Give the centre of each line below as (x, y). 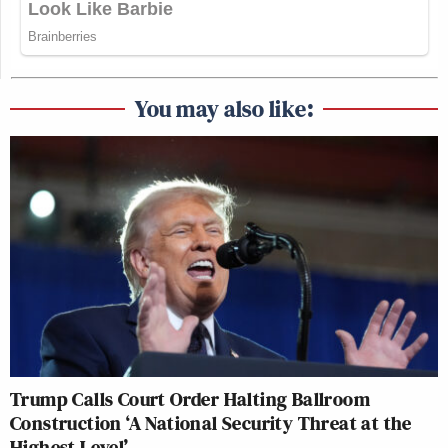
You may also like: (224, 109)
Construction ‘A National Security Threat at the (211, 423)
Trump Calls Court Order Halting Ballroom (190, 399)
